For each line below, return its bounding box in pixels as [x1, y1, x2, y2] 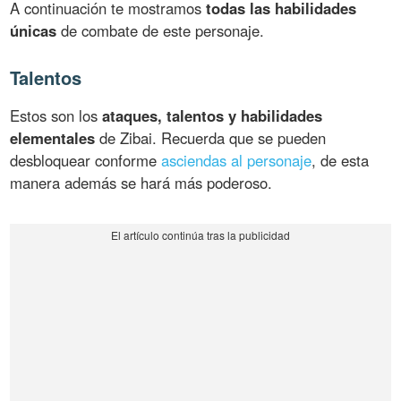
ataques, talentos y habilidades [102, 104, 323, 126]
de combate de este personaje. [56, 19, 265, 41]
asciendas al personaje [161, 149, 312, 171]
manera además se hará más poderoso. [10, 171, 273, 193]
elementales [10, 126, 96, 149]
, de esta [311, 149, 370, 171]
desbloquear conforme [10, 149, 162, 171]
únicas [10, 19, 57, 41]
